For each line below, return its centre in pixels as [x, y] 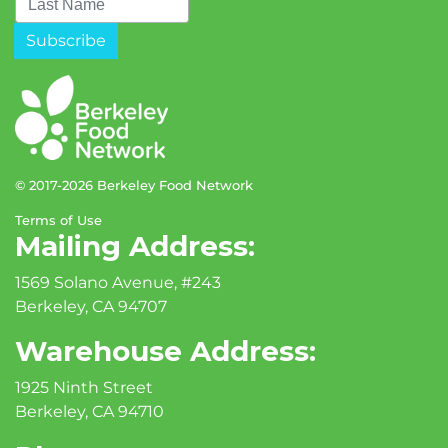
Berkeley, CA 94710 [89, 411]
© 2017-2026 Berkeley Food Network [134, 185]
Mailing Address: [135, 246]
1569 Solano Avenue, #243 [118, 282]
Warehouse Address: [165, 351]
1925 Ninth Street [84, 387]
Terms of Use [58, 220]
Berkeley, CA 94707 [91, 306]
